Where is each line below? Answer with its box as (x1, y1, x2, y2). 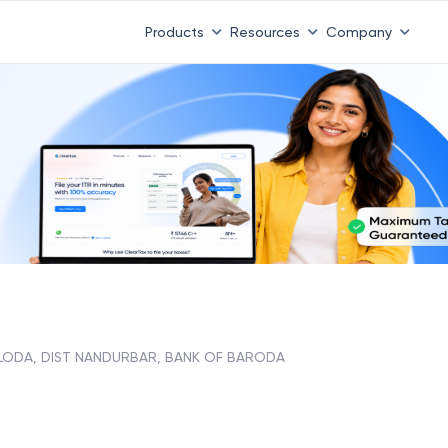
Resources (229, 23, 300, 40)
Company (325, 23, 392, 40)
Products (144, 23, 204, 40)
